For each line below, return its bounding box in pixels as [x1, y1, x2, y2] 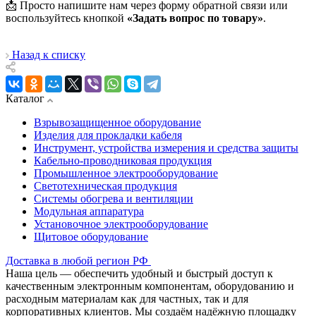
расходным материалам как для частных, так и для [6, 293, 248, 305]
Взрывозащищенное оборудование [34, 116, 201, 129]
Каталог [6, 92, 47, 105]
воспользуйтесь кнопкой [6, 12, 127, 25]
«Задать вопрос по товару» [127, 12, 263, 25]
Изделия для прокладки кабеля [34, 129, 182, 142]
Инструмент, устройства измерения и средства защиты [34, 142, 298, 154]
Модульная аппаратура [34, 205, 144, 218]
